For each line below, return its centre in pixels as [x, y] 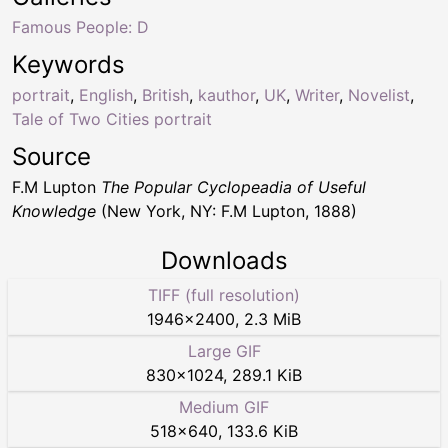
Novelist [379, 94]
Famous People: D [80, 26]
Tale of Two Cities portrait [112, 118]
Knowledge [54, 210]
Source [51, 156]
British [165, 94]
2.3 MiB [272, 318]
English [106, 94]
